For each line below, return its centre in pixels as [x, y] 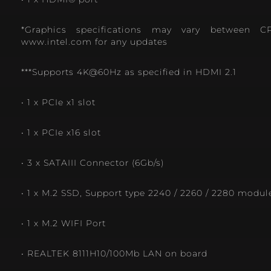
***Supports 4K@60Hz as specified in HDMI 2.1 [129, 72]
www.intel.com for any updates [94, 42]
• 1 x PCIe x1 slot [58, 103]
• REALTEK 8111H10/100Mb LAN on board [114, 254]
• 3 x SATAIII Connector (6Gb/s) [93, 163]
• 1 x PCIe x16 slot [61, 133]
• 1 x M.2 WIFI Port [64, 224]
